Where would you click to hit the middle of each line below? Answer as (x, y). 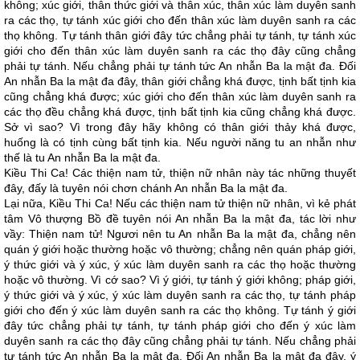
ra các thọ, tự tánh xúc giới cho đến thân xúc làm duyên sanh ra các (180, 20)
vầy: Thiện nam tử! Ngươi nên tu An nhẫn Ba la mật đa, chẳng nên (180, 234)
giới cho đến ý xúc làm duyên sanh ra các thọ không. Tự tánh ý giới (180, 310)
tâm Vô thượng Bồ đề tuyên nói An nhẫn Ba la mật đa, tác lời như (180, 219)
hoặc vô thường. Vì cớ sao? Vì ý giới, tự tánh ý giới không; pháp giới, (180, 280)
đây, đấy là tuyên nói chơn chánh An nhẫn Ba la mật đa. (146, 188)
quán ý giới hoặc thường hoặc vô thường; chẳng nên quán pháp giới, (180, 249)
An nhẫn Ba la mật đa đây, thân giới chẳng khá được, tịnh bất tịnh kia (180, 81)
